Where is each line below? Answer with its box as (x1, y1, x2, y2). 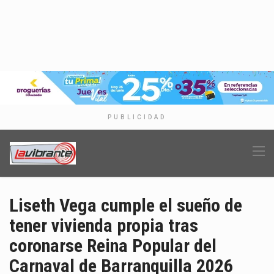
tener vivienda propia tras (9, 215, 198, 237)
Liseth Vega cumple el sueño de (9, 194, 242, 217)
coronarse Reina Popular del (9, 235, 217, 257)
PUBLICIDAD (108, 114, 166, 121)
